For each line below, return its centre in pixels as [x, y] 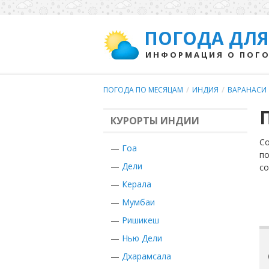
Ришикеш [141, 220]
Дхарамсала [147, 256]
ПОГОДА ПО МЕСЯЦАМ [143, 90]
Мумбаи [138, 202]
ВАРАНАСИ [247, 90]
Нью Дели [142, 238]
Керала [137, 184]
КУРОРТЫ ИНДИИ [155, 121]
